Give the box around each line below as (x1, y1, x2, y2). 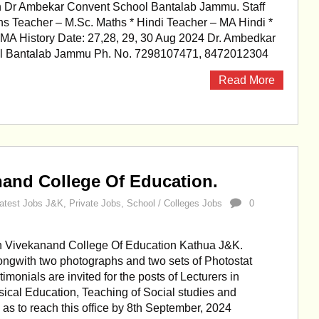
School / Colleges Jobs (127, 198, 222, 209)
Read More (219, 74, 275, 86)
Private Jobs (69, 198, 121, 209)
